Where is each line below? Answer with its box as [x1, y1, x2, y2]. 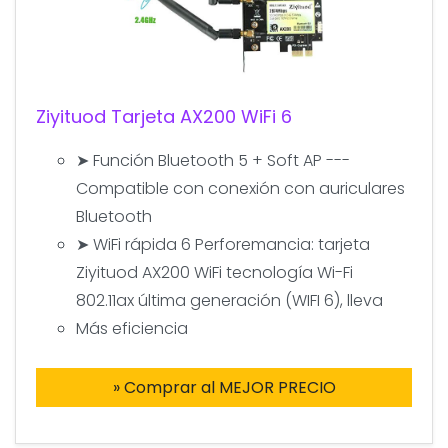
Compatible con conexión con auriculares [76, 176, 405, 200]
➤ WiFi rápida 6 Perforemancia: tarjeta [76, 232, 370, 256]
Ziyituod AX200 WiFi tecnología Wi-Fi [76, 260, 353, 284]
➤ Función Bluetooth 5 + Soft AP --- [76, 148, 350, 172]
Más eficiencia [76, 316, 188, 340]
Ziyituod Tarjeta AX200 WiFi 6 [36, 103, 292, 129]
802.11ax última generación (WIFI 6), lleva [76, 288, 383, 312]
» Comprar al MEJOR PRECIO [112, 375, 336, 399]
